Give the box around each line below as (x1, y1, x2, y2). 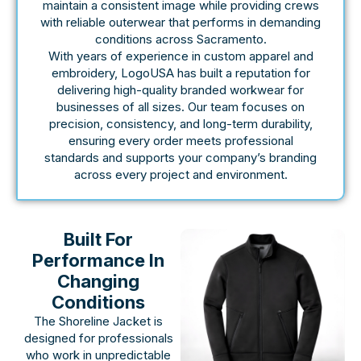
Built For (64, 228, 133, 250)
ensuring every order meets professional (68, 132, 293, 148)
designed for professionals (23, 330, 173, 346)
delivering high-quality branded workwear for (57, 81, 304, 98)
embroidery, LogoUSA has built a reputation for (51, 64, 310, 81)
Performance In (32, 249, 164, 271)
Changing (57, 270, 139, 292)
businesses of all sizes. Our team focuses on (56, 98, 305, 114)
